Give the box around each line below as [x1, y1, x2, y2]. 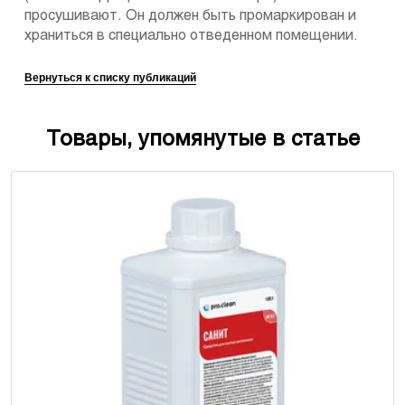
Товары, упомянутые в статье [45, 130, 360, 151]
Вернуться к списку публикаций [24, 71, 196, 85]
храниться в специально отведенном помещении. [24, 29, 358, 43]
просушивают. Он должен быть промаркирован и [24, 9, 356, 24]
